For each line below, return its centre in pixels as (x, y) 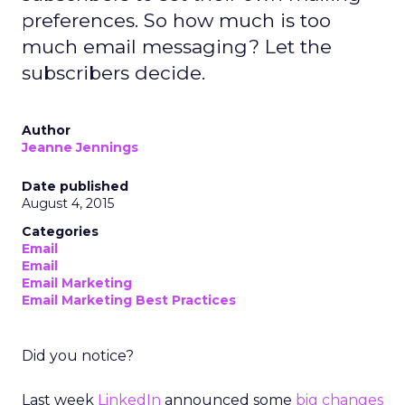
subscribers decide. (113, 73)
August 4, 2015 (68, 203)
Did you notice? (78, 356)
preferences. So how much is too (176, 20)
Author (46, 130)
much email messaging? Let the (177, 47)
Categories (60, 231)
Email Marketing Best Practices (129, 300)
